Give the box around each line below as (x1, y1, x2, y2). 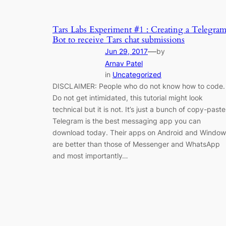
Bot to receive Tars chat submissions (52, 34, 185, 46)
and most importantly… (52, 151, 128, 160)
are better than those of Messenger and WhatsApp (52, 140, 220, 149)
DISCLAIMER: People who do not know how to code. (52, 82, 225, 91)
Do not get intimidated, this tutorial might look (52, 93, 203, 102)
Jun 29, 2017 (105, 47, 148, 56)
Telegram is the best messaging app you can (52, 117, 201, 126)
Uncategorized (112, 70, 161, 79)
